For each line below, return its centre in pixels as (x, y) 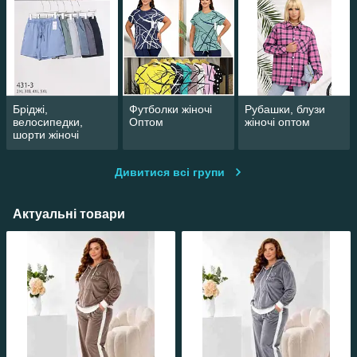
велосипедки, (48, 122)
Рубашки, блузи (285, 110)
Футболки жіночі (170, 110)
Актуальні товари (69, 214)
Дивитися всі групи (170, 173)
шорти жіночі (46, 135)
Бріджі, (30, 110)
